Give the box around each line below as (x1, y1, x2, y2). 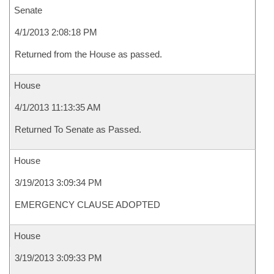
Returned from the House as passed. (15, 49, 162, 59)
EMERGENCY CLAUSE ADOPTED (15, 199, 160, 210)
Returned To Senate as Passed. (15, 124, 141, 135)
